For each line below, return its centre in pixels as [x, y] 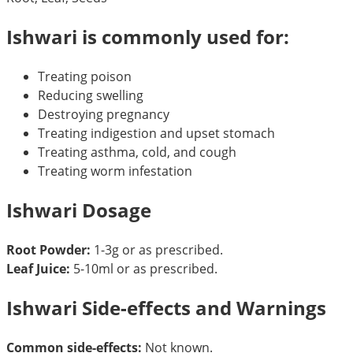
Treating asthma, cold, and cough [137, 152]
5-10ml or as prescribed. [144, 268]
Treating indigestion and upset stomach [156, 134]
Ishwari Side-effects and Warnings [166, 307]
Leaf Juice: [38, 268]
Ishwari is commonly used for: [148, 37]
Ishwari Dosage [79, 210]
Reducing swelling [91, 96]
